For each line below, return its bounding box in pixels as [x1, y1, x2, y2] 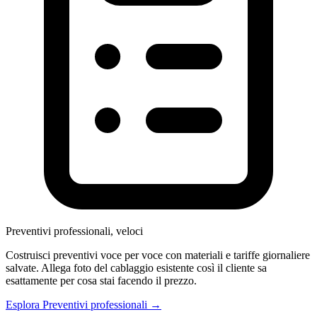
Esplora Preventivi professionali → [6, 298, 161, 311]
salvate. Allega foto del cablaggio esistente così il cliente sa [6, 261, 267, 274]
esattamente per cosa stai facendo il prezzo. [6, 274, 197, 287]
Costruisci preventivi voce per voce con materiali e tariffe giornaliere [6, 248, 310, 261]
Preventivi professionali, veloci [6, 224, 143, 237]
